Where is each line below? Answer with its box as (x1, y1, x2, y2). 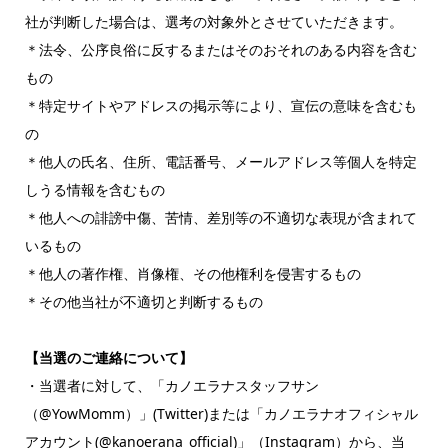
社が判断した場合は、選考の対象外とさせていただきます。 (24, 11, 403, 31)
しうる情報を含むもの (24, 179, 165, 199)
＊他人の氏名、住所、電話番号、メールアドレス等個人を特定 (24, 151, 417, 171)
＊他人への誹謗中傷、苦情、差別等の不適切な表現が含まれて (24, 207, 417, 227)
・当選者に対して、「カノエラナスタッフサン (24, 375, 319, 395)
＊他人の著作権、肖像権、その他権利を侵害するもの (24, 263, 361, 283)
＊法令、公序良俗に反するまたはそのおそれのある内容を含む (24, 39, 417, 59)
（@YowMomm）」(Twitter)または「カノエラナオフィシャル (24, 403, 418, 423)
